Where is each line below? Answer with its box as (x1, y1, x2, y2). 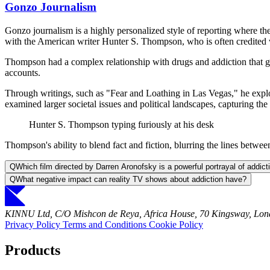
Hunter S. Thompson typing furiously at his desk (29, 119, 214, 130)
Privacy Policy (5, 219, 63, 230)
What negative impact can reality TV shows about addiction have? (16, 175, 246, 184)
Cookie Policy (149, 219, 203, 230)
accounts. (5, 67, 40, 78)
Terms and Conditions (63, 219, 149, 230)
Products (5, 242, 60, 259)
